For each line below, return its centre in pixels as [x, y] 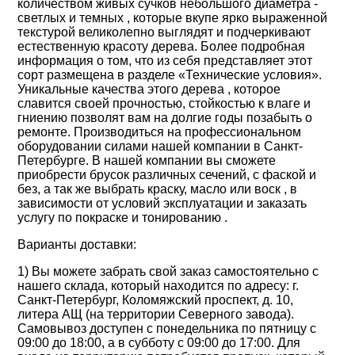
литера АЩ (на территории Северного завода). [156, 314]
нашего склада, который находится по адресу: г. [158, 286]
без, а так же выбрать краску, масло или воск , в [158, 189]
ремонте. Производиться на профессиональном [160, 132]
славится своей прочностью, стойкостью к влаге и [164, 103]
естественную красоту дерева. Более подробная [162, 46]
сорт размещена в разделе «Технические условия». [170, 75]
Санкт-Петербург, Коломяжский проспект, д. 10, [156, 300]
